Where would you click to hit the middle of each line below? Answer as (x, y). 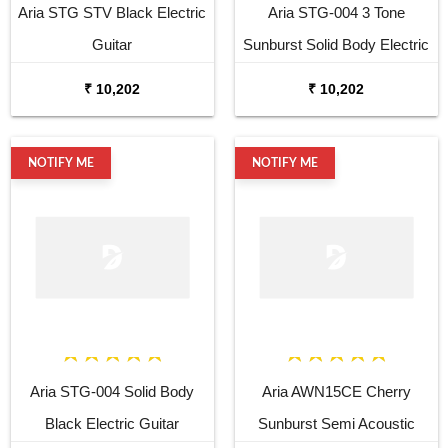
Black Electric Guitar (112, 423)
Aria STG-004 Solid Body (112, 391)
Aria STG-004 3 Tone (336, 12)
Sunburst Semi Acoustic (336, 423)
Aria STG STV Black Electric (112, 12)
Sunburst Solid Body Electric (336, 44)
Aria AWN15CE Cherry (336, 391)
